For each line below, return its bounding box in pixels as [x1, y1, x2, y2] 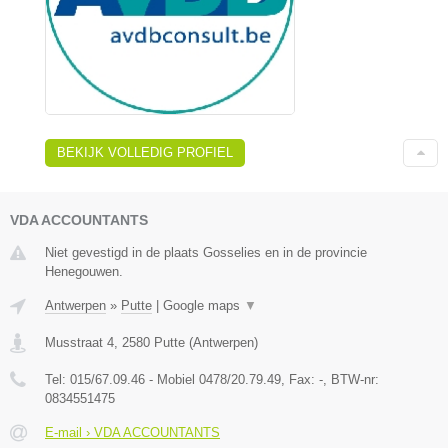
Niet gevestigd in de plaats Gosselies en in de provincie [45, 244, 367, 260]
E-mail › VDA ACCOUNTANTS [45, 424, 220, 440]
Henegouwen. [45, 263, 123, 279]
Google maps [163, 297, 244, 313]
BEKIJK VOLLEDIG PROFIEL [57, 144, 233, 160]
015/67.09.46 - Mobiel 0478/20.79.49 [70, 371, 281, 387]
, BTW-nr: [323, 371, 379, 387]
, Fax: [281, 371, 319, 387]
